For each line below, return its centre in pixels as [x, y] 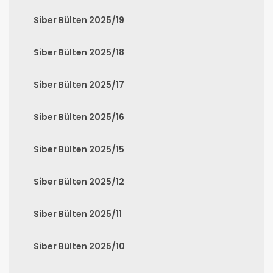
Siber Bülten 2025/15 [79, 149]
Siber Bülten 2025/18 [79, 52]
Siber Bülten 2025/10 [79, 246]
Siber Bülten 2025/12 [79, 181]
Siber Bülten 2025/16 [79, 117]
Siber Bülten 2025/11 [78, 214]
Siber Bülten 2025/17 [79, 84]
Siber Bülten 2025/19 [79, 20]
